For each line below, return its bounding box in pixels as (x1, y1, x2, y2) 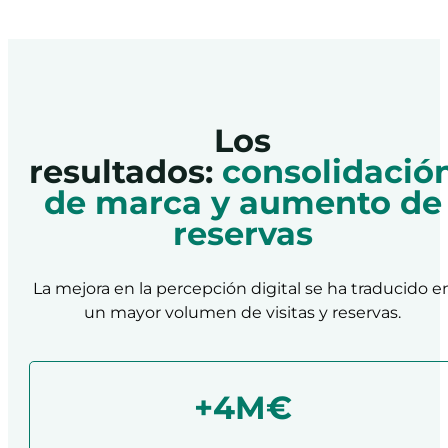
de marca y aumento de (43, 183, 442, 223)
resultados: (29, 152, 223, 192)
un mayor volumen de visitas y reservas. (84, 301, 402, 322)
